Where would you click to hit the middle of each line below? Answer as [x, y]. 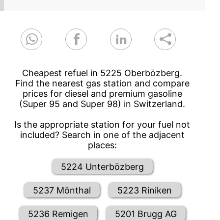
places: [102, 145]
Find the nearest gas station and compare [102, 83]
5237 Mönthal [62, 190]
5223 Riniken [144, 190]
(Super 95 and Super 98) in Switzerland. [102, 104]
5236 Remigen [58, 214]
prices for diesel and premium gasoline [102, 94]
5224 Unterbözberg [102, 166]
